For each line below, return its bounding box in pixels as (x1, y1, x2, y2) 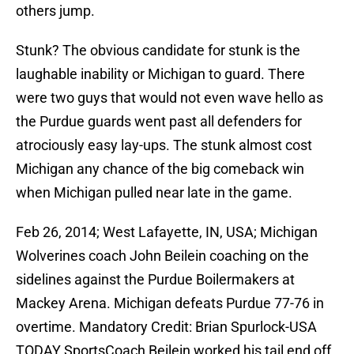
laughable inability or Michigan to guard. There (16, 66, 305, 83)
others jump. (16, 2, 95, 20)
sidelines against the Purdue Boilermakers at (16, 271, 295, 288)
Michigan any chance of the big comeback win (16, 160, 304, 178)
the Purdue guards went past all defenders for (16, 113, 302, 130)
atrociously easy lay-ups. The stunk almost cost (16, 137, 312, 154)
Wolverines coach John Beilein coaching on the (16, 247, 309, 265)
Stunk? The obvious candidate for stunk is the (16, 42, 300, 59)
